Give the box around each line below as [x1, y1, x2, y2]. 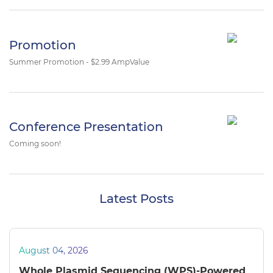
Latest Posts [99, 191, 174, 207]
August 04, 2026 [19, 245, 88, 257]
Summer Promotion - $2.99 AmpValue [9, 57, 149, 66]
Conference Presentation [9, 119, 163, 135]
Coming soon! [9, 139, 61, 149]
